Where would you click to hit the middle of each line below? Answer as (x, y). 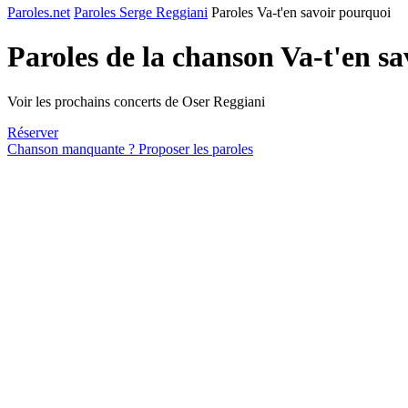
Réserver (33, 132)
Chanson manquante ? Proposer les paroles (130, 148)
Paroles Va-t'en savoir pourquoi (301, 12)
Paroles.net (39, 12)
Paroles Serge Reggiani (141, 12)
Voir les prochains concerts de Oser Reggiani (136, 101)
